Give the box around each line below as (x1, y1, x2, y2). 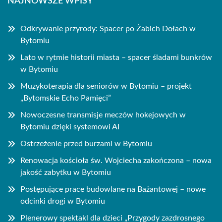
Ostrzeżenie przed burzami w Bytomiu (20, 140, 152, 148)
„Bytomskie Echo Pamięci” (20, 94, 111, 102)
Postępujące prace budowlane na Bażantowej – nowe (20, 185, 206, 193)
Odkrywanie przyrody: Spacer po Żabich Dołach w (20, 25, 196, 33)
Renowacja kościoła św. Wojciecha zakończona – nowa (20, 157, 212, 165)
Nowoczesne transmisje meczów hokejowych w (20, 111, 186, 119)
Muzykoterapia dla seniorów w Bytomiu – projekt (20, 82, 192, 90)
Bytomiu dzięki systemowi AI (20, 123, 119, 131)
